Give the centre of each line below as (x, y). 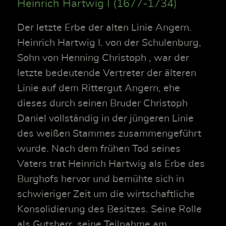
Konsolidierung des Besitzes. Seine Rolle (109, 209)
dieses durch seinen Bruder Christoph (102, 103)
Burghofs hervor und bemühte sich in (101, 179)
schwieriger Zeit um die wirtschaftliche (106, 194)
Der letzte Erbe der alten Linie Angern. (104, 27)
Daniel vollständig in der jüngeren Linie (105, 118)
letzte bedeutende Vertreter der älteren (107, 73)
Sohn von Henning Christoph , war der (103, 58)
